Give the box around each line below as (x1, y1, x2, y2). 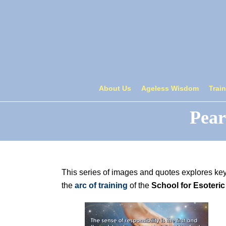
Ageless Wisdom (141, 84, 199, 92)
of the (128, 181, 151, 190)
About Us (99, 84, 132, 92)
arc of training (75, 181, 128, 190)
